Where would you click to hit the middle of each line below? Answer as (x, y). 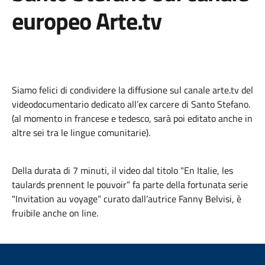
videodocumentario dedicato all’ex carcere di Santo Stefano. (131, 104)
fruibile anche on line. (55, 213)
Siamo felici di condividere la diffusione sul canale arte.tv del (132, 90)
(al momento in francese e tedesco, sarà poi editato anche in (132, 118)
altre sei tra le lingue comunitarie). (81, 132)
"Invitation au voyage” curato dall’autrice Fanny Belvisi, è (127, 199)
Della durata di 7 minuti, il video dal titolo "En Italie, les (122, 170)
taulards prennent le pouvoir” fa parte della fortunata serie (130, 185)
